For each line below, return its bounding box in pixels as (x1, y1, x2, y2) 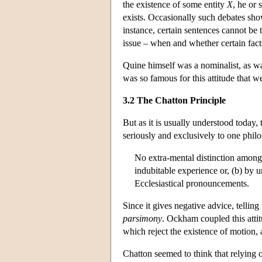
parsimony (123, 213, 162, 223)
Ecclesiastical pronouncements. (135, 178, 249, 188)
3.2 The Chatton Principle (123, 95, 226, 105)
